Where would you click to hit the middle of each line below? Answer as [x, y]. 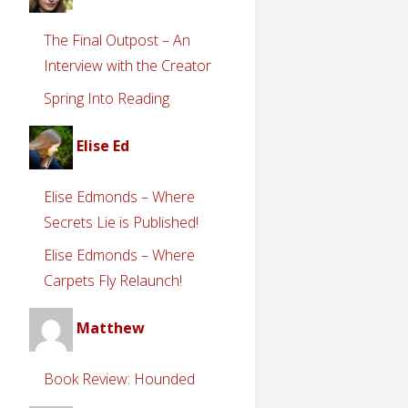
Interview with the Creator [127, 65]
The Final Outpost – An [117, 40]
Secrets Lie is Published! [121, 222]
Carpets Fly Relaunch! [113, 280]
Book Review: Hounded [119, 378]
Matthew [111, 327]
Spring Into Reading [107, 98]
